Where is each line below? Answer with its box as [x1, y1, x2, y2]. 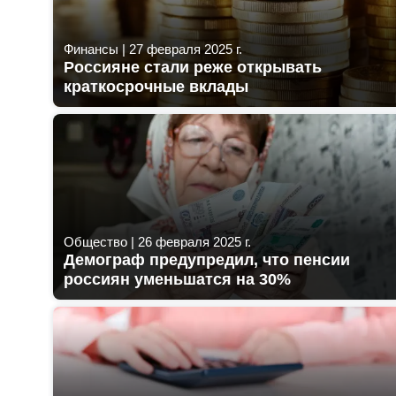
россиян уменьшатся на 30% [64, 270, 291, 288]
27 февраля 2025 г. [129, 41, 242, 57]
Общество [64, 233, 127, 249]
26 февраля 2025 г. [138, 233, 251, 249]
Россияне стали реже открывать [64, 57, 322, 76]
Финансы [64, 41, 118, 57]
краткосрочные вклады [64, 77, 248, 95]
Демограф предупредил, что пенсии [64, 250, 350, 269]
